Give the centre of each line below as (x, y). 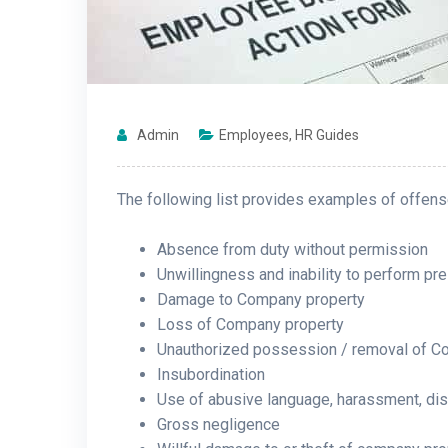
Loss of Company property (250, 324)
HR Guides (327, 135)
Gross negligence (218, 424)
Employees (254, 135)
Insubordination (211, 374)
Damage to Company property (261, 299)
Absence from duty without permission (292, 249)
